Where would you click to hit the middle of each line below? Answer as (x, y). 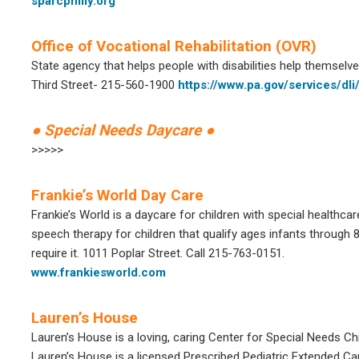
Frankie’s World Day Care (117, 195)
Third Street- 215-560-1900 (105, 85)
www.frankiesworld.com (99, 272)
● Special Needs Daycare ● (123, 130)
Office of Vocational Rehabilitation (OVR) (174, 46)
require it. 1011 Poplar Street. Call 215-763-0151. (158, 253)
